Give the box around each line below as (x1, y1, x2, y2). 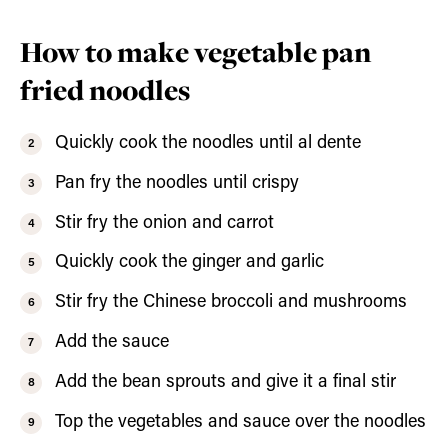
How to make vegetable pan (20, 33, 371, 71)
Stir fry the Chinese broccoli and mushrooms (54, 293, 407, 313)
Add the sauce (54, 332, 174, 352)
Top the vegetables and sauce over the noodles (54, 412, 426, 432)
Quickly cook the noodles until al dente (54, 134, 366, 153)
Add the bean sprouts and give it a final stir (54, 372, 396, 392)
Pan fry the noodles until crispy (54, 173, 299, 193)
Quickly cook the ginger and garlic (54, 253, 324, 273)
